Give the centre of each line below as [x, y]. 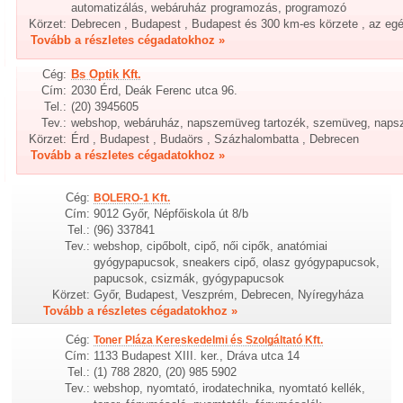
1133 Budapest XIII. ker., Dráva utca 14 [197, 355]
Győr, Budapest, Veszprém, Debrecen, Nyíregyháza [229, 294]
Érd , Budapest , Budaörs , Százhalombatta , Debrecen [215, 139]
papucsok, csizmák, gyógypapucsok [189, 278]
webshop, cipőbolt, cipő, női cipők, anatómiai [211, 246]
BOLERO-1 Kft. [132, 197]
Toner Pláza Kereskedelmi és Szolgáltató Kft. [209, 340]
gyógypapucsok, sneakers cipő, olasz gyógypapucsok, [237, 262]
